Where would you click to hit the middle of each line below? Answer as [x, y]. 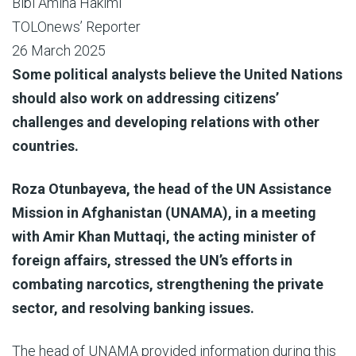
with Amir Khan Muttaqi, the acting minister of [164, 236]
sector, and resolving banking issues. [133, 308]
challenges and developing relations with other [166, 122]
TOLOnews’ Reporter [76, 27]
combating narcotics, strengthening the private [168, 284]
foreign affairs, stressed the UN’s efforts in [152, 260]
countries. [45, 146]
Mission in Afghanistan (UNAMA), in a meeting [164, 213]
